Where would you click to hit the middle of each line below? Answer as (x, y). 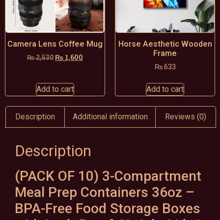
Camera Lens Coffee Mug (55, 44)
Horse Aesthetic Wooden (165, 44)
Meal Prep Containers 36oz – (105, 192)
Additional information (110, 116)
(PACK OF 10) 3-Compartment (108, 176)
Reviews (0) (185, 116)
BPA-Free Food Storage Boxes (108, 208)
